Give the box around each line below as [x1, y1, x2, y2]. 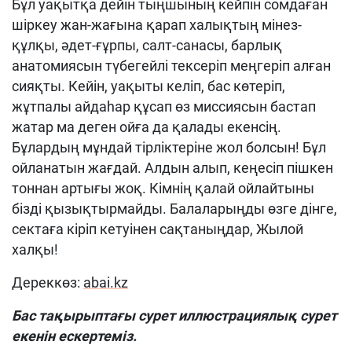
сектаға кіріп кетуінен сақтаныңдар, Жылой [12, 221, 303, 237]
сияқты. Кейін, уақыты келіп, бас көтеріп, [12, 78, 285, 94]
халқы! [12, 241, 58, 258]
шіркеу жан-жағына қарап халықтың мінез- [12, 16, 302, 33]
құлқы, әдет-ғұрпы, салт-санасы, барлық [12, 37, 282, 53]
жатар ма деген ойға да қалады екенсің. [12, 119, 281, 135]
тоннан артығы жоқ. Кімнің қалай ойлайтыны [12, 180, 314, 196]
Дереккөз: [12, 274, 83, 291]
